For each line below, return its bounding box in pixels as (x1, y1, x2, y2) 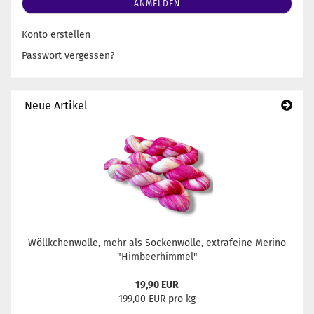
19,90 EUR (135, 279, 179, 291)
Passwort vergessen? (22, 50, 114, 62)
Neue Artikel (22, 99, 88, 112)
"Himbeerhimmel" (116, 251, 198, 263)
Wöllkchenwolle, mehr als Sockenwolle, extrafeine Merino (28, 237, 286, 249)
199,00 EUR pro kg (118, 293, 196, 305)
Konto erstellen (22, 29, 90, 41)
